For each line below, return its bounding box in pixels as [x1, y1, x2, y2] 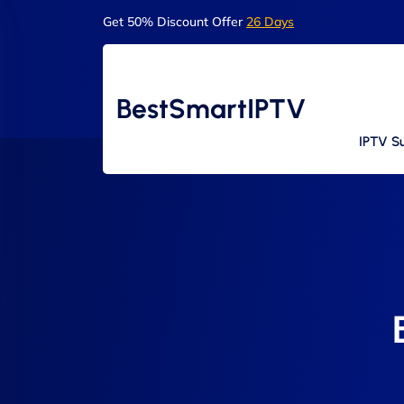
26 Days [246, 14, 294, 30]
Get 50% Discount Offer [103, 14, 246, 30]
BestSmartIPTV [116, 92, 306, 125]
